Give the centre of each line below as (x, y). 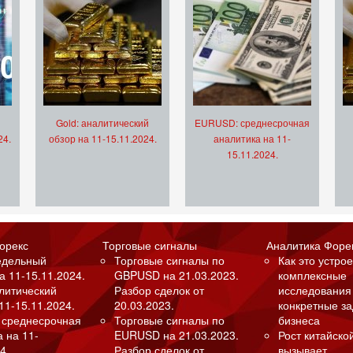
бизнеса (299, 320)
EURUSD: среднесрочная (252, 123)
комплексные (313, 275)
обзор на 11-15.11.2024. (102, 139)
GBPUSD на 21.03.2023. (176, 275)
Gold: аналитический (102, 123)
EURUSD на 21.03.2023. (176, 335)
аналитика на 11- (252, 139)
